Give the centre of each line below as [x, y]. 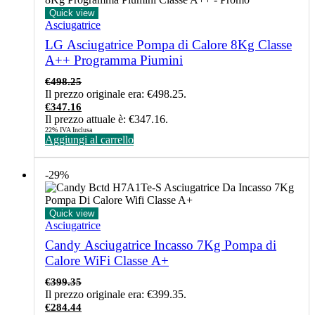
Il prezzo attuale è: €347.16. [107, 120]
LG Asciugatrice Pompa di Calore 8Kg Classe [168, 45]
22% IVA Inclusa [69, 130]
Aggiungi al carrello [89, 140]
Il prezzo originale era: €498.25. [116, 94]
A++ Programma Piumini [114, 60]
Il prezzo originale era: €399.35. [116, 295]
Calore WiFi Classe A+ [107, 261]
